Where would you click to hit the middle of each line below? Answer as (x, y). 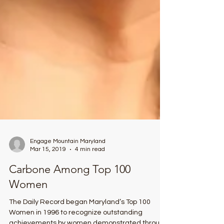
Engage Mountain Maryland (68, 165)
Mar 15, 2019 (48, 173)
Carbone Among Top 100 (70, 193)
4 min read (90, 173)
